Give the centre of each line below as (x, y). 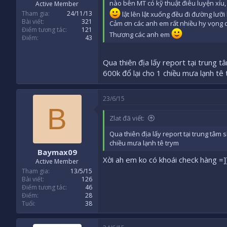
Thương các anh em (140, 35)
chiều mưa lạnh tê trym (144, 143)
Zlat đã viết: (127, 118)
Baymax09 (57, 152)
